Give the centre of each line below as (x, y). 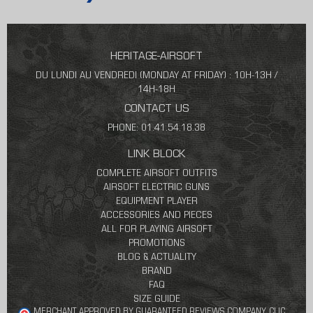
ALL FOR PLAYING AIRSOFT (156, 230)
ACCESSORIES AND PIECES (156, 216)
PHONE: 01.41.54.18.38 (156, 129)
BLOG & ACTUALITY (156, 258)
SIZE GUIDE (156, 300)
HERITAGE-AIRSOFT (156, 57)
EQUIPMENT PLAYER (156, 202)
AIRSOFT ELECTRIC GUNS (156, 188)
